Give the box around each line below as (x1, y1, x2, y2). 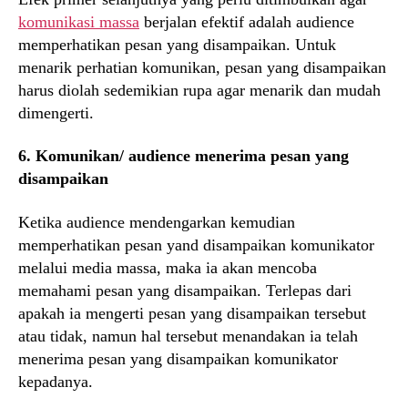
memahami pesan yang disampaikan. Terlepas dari (18, 280, 352, 300)
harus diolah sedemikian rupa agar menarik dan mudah (18, 80, 381, 99)
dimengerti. (18, 103, 94, 122)
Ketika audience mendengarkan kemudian (18, 212, 295, 231)
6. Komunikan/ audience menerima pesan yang (18, 147, 349, 166)
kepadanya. (18, 372, 93, 391)
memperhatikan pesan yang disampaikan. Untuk (18, 35, 336, 54)
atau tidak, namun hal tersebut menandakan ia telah (18, 326, 358, 345)
